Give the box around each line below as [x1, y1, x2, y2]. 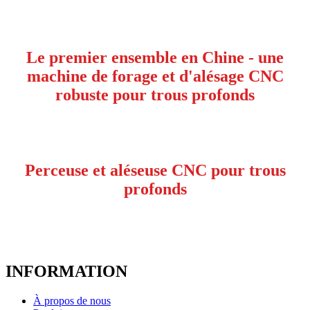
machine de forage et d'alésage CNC [26, 66, 284, 85]
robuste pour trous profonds [55, 85, 255, 104]
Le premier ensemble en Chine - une [26, 48, 284, 66]
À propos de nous [33, 294, 111, 307]
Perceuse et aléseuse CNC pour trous [24, 161, 286, 179]
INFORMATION [6, 262, 127, 280]
